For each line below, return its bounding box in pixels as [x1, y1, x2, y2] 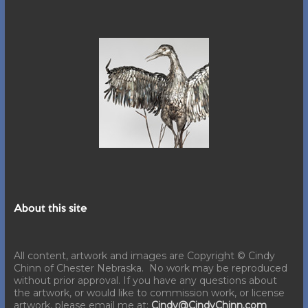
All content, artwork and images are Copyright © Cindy [13, 250, 275, 263]
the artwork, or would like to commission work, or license [13, 287, 285, 300]
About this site [13, 204, 87, 214]
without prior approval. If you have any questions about [13, 274, 277, 287]
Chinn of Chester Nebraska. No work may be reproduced [13, 262, 287, 275]
